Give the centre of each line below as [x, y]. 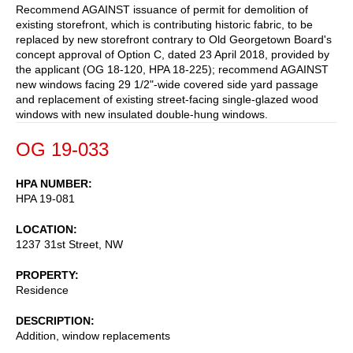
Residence [42, 290]
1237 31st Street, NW [69, 244]
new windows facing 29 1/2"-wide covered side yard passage [167, 84]
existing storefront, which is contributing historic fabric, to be [164, 24]
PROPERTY [45, 275]
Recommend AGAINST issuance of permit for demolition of [162, 9]
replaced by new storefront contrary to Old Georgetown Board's [174, 39]
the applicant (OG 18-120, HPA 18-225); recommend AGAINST [172, 69]
